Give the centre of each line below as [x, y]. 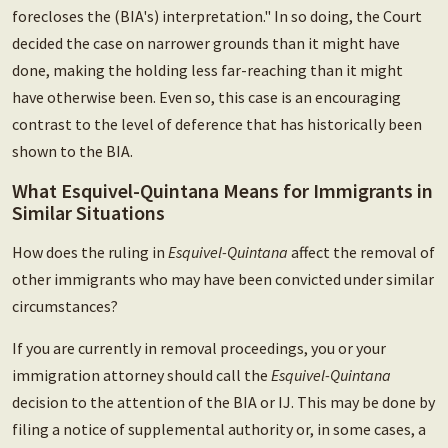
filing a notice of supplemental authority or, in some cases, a [219, 429]
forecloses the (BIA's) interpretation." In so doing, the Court [217, 16]
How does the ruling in [90, 252]
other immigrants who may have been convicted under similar [223, 279]
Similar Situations [88, 213]
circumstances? [65, 306]
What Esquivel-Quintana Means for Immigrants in [222, 191]
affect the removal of [361, 252]
